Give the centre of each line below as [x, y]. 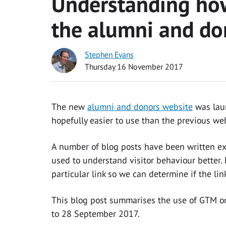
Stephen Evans [109, 55]
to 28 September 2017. [96, 214]
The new [69, 107]
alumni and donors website [140, 107]
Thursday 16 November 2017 [134, 67]
